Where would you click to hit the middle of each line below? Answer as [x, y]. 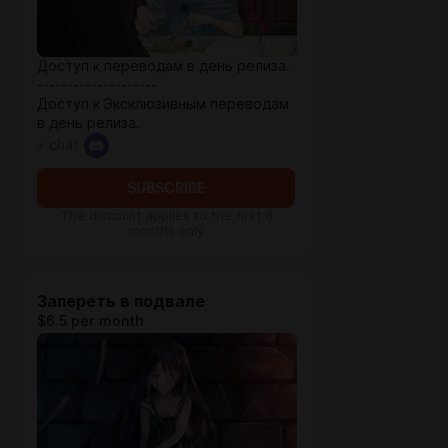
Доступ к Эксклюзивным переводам [163, 104]
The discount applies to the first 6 [166, 215]
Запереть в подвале [121, 301]
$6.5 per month [90, 321]
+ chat [58, 145]
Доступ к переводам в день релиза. [163, 66]
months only [166, 230]
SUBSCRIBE [166, 188]
